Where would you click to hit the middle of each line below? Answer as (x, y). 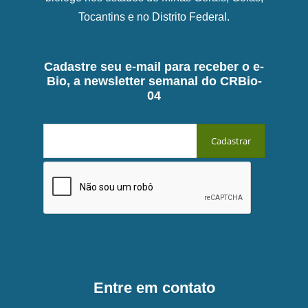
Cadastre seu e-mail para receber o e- (154, 66)
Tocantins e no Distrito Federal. (154, 16)
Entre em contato (154, 288)
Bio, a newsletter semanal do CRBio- (154, 81)
